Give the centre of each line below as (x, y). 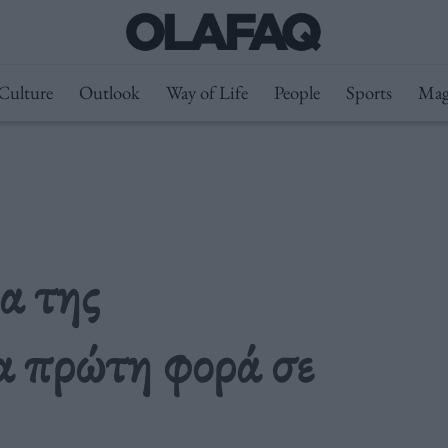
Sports (368, 92)
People (296, 92)
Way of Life (206, 92)
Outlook (109, 92)
